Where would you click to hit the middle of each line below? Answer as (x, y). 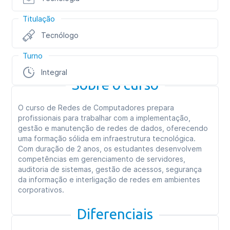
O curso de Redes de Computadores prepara (96, 108)
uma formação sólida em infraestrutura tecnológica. (107, 138)
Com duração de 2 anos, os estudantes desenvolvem (110, 149)
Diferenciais (115, 214)
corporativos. (41, 190)
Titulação (39, 19)
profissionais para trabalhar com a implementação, (104, 118)
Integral (54, 72)
